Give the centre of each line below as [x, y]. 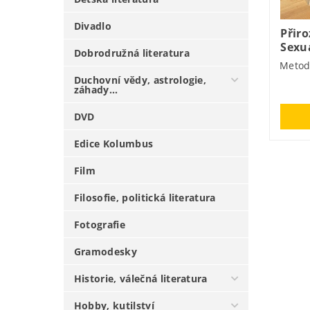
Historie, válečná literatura [140, 278]
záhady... [96, 89]
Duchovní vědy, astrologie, [140, 80]
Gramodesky [105, 251]
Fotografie [99, 224]
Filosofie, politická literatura [145, 197]
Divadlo [93, 26]
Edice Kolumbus [113, 143]
